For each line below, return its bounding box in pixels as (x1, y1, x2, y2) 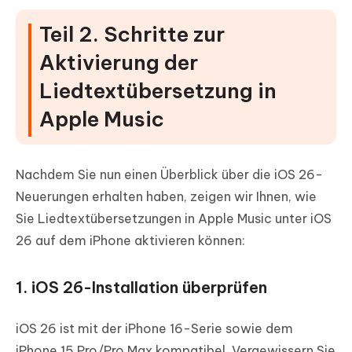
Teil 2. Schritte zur (39, 20, 225, 47)
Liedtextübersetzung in (39, 77, 277, 104)
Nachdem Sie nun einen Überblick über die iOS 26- (16, 166, 323, 182)
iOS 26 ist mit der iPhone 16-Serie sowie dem (16, 320, 293, 336)
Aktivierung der (39, 49, 198, 75)
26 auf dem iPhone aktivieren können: (16, 232, 245, 248)
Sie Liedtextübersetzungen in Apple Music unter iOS (16, 210, 332, 226)
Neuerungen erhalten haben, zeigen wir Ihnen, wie (16, 188, 317, 204)
